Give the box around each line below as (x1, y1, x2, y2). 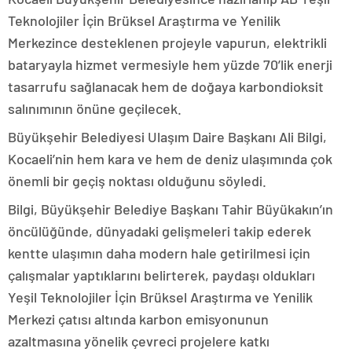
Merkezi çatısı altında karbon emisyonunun (8, 310, 269, 328)
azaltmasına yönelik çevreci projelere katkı (8, 332, 269, 350)
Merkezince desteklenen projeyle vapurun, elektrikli (8, 34, 327, 52)
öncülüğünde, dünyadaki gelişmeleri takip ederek (8, 222, 311, 240)
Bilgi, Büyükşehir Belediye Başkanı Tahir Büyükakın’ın (8, 200, 333, 218)
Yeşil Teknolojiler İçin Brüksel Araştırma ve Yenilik (8, 288, 313, 306)
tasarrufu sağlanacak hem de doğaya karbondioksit (8, 78, 324, 96)
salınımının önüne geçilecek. (8, 100, 181, 118)
